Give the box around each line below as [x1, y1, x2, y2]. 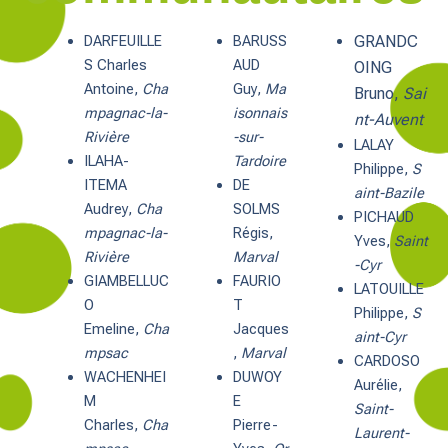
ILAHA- [83, 152, 129, 171]
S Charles [83, 56, 147, 75]
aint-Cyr [353, 328, 406, 347]
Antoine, [83, 80, 142, 99]
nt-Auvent [353, 110, 423, 130]
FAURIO [233, 272, 282, 291]
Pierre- [233, 416, 279, 435]
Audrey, [83, 200, 136, 219]
